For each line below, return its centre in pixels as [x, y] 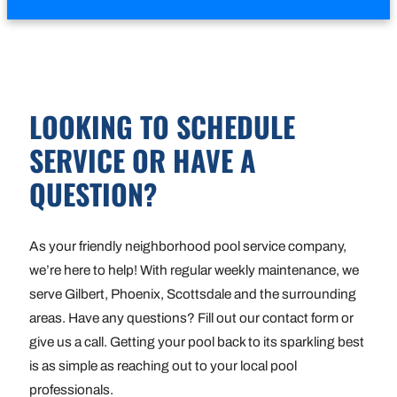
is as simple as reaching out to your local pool [163, 366]
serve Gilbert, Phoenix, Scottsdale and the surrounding [192, 294]
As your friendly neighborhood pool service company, [187, 246]
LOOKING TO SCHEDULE [162, 126]
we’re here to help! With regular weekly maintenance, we [194, 270]
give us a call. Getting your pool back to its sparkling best [196, 342]
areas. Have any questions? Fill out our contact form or [191, 318]
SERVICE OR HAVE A [142, 160]
